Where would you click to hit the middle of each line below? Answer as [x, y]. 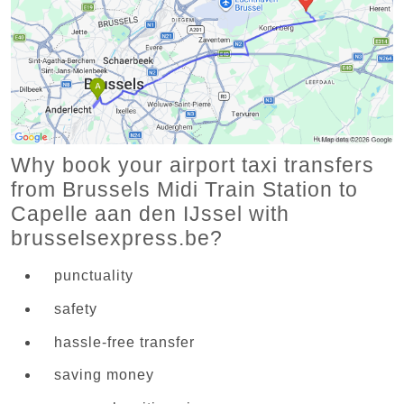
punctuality [94, 275]
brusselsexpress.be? [117, 238]
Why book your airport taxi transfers [193, 165]
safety [76, 308]
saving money [104, 375]
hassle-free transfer [124, 342]
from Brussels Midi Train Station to [184, 189]
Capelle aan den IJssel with [150, 213]
